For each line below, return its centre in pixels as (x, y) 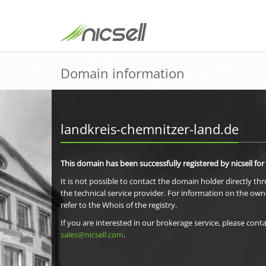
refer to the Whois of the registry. (119, 205)
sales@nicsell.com (92, 235)
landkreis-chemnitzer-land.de (150, 129)
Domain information (123, 73)
